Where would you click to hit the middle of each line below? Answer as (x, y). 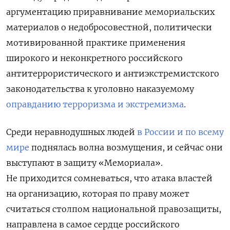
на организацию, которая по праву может (98, 194)
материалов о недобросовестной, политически (109, 27)
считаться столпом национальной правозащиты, (114, 209)
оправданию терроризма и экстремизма (95, 104)
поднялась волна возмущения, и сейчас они (126, 148)
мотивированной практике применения (96, 43)
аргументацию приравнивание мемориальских (110, 12)
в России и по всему (180, 132)
